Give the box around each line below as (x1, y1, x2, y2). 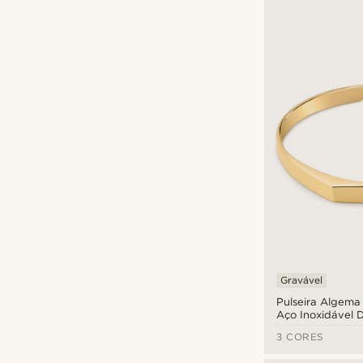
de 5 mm (276, 322, 323, 335)
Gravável (280, 274, 322, 287)
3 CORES (276, 331, 324, 344)
